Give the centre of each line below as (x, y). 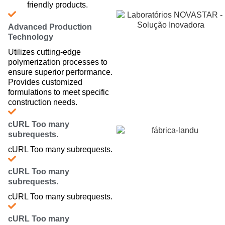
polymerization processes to (58, 62)
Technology (31, 37)
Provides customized (45, 82)
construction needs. (43, 102)
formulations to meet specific (59, 92)
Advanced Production (50, 27)
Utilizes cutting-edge (44, 52)
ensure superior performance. (60, 72)
